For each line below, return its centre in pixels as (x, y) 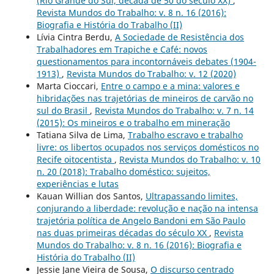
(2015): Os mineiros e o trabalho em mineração (133, 122)
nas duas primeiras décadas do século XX (123, 232)
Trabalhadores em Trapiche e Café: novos (122, 49)
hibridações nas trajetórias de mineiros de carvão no (145, 98)
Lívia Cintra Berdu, (76, 37)
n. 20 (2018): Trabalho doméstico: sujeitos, (123, 171)
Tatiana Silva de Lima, (82, 135)
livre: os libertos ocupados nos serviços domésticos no (147, 147)
